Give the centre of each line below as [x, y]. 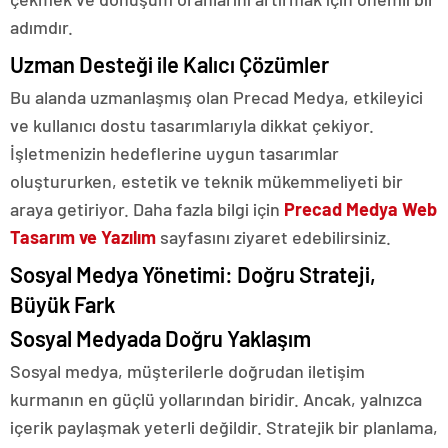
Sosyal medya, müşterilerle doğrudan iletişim [187, 371]
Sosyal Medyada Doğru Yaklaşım [160, 338]
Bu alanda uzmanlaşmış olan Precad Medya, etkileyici [216, 97]
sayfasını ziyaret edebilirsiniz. [273, 237]
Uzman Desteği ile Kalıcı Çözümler [169, 64]
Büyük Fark [62, 304]
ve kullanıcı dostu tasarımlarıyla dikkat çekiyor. [192, 125]
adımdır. [41, 27]
